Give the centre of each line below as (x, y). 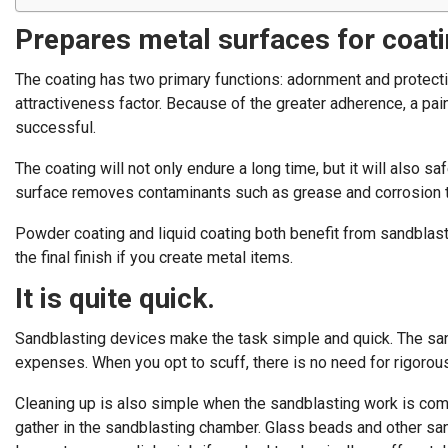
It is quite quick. (115, 298)
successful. (55, 127)
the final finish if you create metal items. (154, 257)
